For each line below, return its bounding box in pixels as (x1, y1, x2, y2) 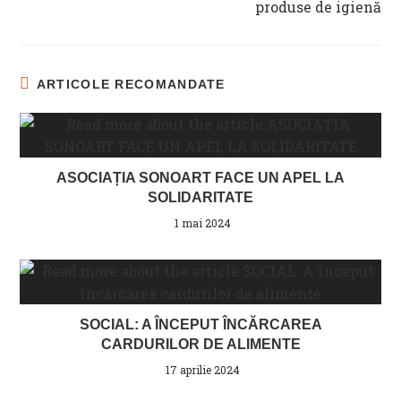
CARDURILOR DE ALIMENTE (100, 336, 301, 352)
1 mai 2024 (175, 215, 231, 230)
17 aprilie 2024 (166, 362, 240, 377)
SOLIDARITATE (148, 189, 253, 205)
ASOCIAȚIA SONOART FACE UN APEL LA (56, 169, 345, 185)
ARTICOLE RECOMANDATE (36, 76, 226, 91)
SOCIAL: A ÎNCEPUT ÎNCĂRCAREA (79, 316, 322, 332)
